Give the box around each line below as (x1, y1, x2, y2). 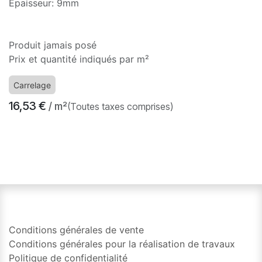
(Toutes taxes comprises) (67, 101, 173, 113)
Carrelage (13, 80, 51, 91)
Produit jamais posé (9, 39, 96, 51)
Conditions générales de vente (9, 223, 144, 236)
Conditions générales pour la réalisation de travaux (9, 237, 235, 250)
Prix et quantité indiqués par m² (9, 53, 149, 65)
